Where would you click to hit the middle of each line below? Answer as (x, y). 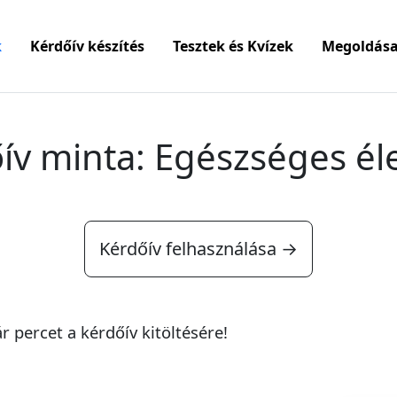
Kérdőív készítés (87, 46)
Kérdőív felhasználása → (198, 249)
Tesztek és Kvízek (233, 46)
